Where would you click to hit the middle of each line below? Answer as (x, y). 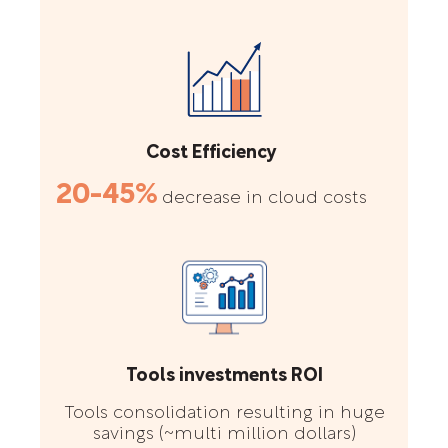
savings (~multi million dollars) (224, 434)
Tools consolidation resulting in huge (224, 413)
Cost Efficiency (211, 153)
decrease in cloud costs (262, 198)
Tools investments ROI (224, 376)
